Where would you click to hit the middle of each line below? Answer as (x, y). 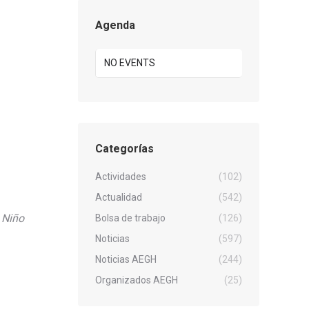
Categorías (124, 149)
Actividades (121, 177)
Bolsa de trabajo (130, 218)
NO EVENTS (130, 63)
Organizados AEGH (137, 280)
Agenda (115, 26)
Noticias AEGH (126, 260)
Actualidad (119, 198)
